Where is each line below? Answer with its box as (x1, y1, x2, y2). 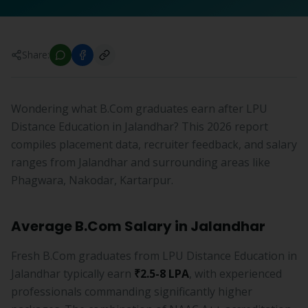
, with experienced (189, 266, 282, 281)
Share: (22, 48, 49, 61)
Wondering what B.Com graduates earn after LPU (11, 101, 267, 116)
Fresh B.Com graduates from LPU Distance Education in (11, 248, 297, 263)
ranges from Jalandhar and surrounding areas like (11, 155, 270, 170)
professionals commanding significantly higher (11, 284, 252, 299)
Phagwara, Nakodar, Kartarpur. (11, 173, 173, 188)
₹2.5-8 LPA (134, 266, 189, 281)
